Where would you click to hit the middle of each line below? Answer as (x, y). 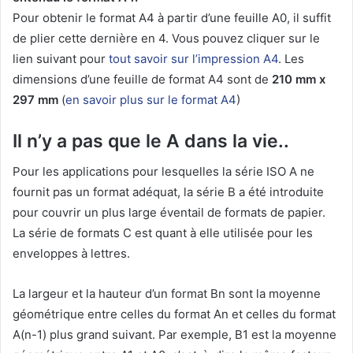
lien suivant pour (61, 58)
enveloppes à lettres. (71, 254)
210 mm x (299, 79)
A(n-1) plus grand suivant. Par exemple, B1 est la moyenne (175, 335)
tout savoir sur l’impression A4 (193, 58)
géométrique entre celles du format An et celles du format (174, 314)
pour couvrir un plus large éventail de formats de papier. (169, 213)
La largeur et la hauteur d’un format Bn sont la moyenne (167, 294)
